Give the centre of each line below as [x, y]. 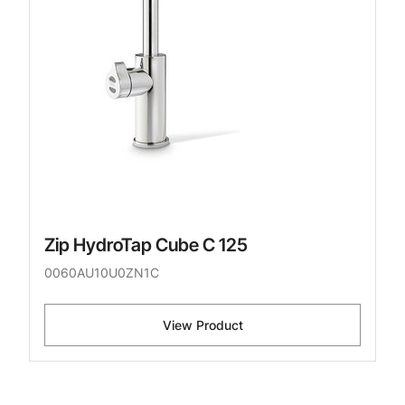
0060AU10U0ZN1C [102, 273]
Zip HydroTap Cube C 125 [146, 245]
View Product [202, 325]
